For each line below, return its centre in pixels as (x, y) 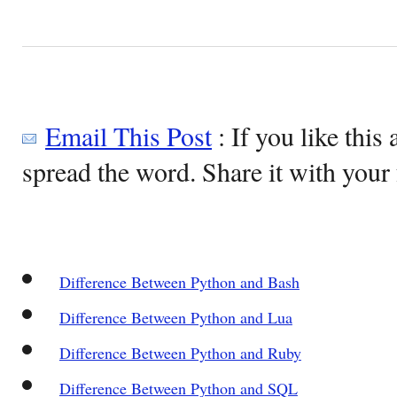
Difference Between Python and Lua (175, 317)
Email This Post (128, 135)
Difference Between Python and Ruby (180, 352)
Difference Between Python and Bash (179, 281)
